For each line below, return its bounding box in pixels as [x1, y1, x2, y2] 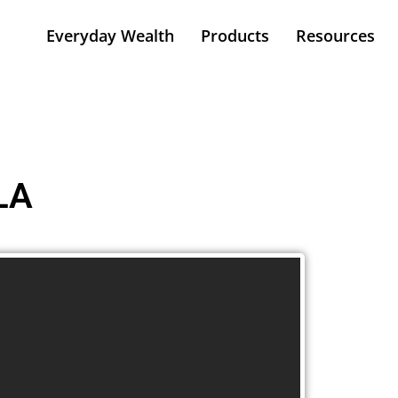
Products [201, 24, 269, 46]
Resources [296, 24, 375, 46]
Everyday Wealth [46, 24, 174, 46]
